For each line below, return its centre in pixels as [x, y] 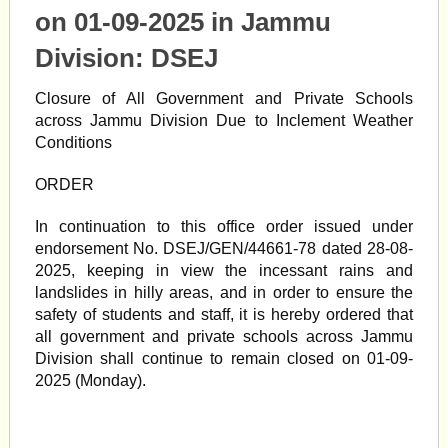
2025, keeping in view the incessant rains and [224, 270]
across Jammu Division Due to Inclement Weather [224, 120]
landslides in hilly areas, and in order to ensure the [224, 292]
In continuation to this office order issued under [224, 226]
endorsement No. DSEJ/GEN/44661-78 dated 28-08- [224, 248]
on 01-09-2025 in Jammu [182, 22]
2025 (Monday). [90, 380]
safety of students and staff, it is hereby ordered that [224, 314]
